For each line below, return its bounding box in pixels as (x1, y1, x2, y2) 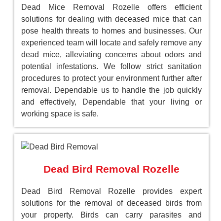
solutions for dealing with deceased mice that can (21, 14, 202, 23)
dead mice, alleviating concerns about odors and (21, 50, 202, 59)
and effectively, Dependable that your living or (21, 97, 202, 106)
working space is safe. (21, 109, 99, 118)
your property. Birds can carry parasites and (21, 210, 202, 219)
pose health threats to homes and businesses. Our (21, 26, 202, 35)
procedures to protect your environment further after (21, 74, 202, 82)
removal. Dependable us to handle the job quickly (21, 85, 202, 94)
